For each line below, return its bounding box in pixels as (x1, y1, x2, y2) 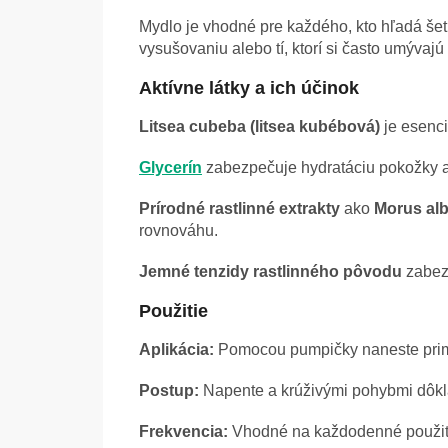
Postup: (139, 382, 199, 400)
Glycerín (139, 159, 202, 177)
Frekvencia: (139, 423, 228, 441)
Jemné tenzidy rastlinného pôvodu (139, 263, 402, 281)
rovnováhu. (139, 222, 218, 240)
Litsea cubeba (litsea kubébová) (139, 118, 380, 136)
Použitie (139, 301, 208, 322)
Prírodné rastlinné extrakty (139, 200, 340, 218)
